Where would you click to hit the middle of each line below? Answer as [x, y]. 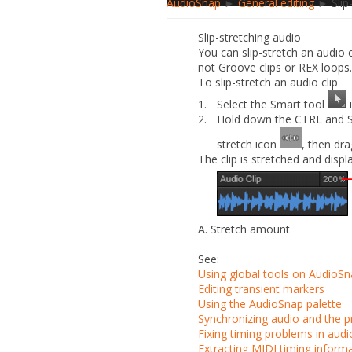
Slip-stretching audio [249, 37]
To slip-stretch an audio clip [268, 82]
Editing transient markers [261, 288]
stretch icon [248, 144]
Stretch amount [249, 229]
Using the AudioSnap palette [270, 303]
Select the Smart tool [272, 104]
